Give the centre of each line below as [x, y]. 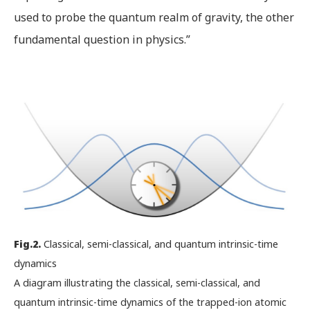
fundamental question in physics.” [102, 39]
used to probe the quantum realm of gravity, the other [154, 17]
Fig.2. [27, 244]
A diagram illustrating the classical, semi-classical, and [137, 283]
